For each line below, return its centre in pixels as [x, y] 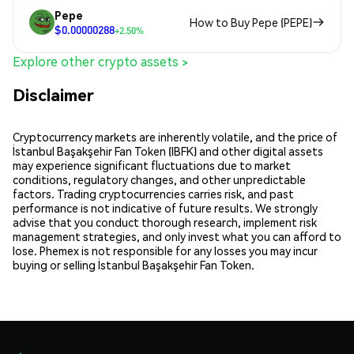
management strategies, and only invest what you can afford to [177, 236]
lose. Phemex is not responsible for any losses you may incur [165, 250]
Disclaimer [53, 94]
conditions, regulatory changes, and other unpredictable [159, 179]
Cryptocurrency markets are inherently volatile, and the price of [175, 136]
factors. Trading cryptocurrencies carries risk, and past [153, 193]
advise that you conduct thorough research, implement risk [165, 222]
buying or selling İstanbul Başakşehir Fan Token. [134, 264]
